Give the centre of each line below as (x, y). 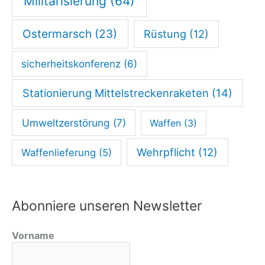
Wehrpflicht (166, 152)
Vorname (33, 236)
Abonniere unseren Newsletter (107, 206)
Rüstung (165, 34)
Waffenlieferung (59, 152)
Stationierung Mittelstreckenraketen (115, 93)
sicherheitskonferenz (71, 64)
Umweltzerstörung (66, 123)
